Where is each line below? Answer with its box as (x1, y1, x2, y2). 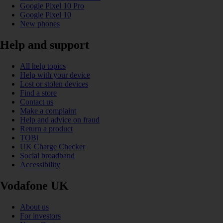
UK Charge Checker (20, 142, 85, 151)
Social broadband (20, 151, 75, 160)
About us (20, 203, 49, 212)
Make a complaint (20, 107, 76, 115)
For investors (20, 212, 61, 221)
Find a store (20, 89, 57, 98)
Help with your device (20, 71, 90, 80)
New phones (20, 19, 60, 28)
